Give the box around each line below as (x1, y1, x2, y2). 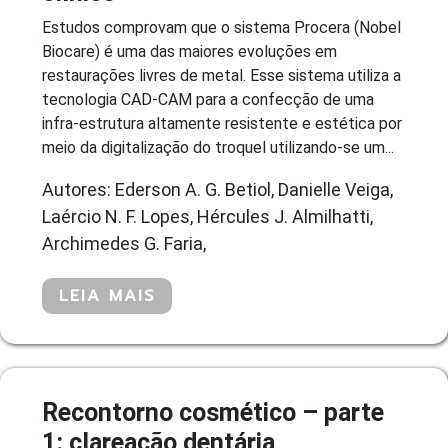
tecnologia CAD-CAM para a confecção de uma (42, 89, 374, 109)
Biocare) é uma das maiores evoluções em (42, 41, 337, 61)
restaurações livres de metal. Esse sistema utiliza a (42, 65, 401, 85)
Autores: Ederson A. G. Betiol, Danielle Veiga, (42, 178, 393, 200)
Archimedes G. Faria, (42, 232, 206, 254)
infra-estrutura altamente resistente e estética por (42, 113, 402, 133)
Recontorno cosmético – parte (42, 397, 384, 427)
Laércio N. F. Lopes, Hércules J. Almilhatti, (42, 205, 373, 227)
